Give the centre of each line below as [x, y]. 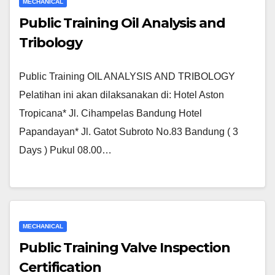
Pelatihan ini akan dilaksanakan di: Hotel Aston [122, 95]
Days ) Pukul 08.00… [65, 150]
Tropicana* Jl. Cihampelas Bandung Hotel [110, 113]
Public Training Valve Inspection [125, 248]
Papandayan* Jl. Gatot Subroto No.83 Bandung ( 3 [129, 131]
